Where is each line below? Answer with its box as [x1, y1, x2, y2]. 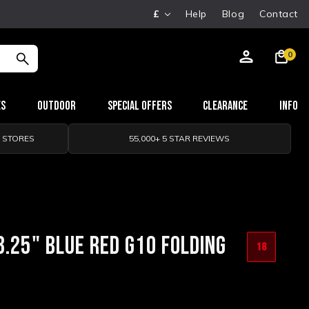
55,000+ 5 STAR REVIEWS [129, 133, 230, 143]
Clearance [203, 99, 248, 113]
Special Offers [107, 99, 172, 113]
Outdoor [37, 99, 76, 113]
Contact [259, 8, 298, 20]
